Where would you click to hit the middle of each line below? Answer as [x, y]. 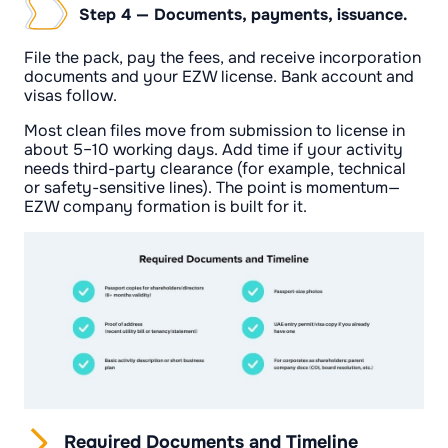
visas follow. [70, 95]
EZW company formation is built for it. [165, 206]
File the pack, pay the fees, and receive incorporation [222, 57]
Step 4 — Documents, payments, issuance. [243, 14]
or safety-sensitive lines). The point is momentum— [212, 187]
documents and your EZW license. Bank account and [219, 76]
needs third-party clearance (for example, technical [215, 168]
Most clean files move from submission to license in [214, 130]
